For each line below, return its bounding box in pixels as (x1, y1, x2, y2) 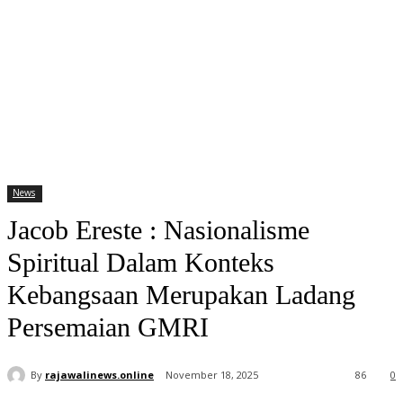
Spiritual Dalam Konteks (7, 247, 274, 278)
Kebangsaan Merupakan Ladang (7, 280, 355, 310)
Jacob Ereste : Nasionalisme (7, 215, 309, 246)
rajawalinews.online (45, 367, 154, 381)
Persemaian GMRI (7, 312, 209, 343)
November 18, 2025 (166, 368, 258, 382)
